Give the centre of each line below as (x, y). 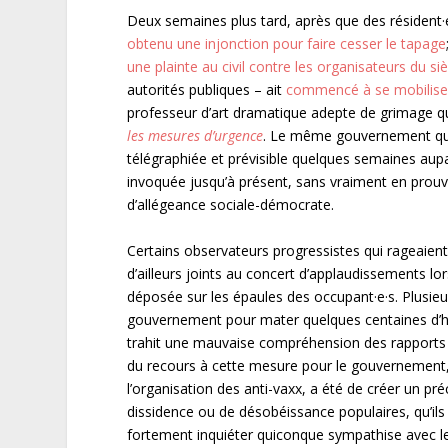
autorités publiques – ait (207, 90)
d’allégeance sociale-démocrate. (231, 205)
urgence (239, 136)
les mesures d (170, 136)
